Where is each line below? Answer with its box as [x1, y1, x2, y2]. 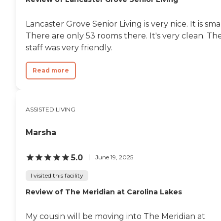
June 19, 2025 [95, 153, 133, 161]
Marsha [26, 127, 56, 137]
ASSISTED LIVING [26, 105, 75, 113]
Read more [33, 66, 69, 74]
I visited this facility [31, 171, 83, 179]
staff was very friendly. [26, 42, 112, 52]
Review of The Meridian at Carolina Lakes [26, 187, 182, 196]
